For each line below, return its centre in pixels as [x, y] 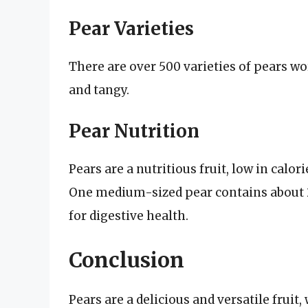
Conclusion [126, 260]
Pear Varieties [131, 28]
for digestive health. [129, 216]
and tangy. [99, 90]
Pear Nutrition [134, 131]
